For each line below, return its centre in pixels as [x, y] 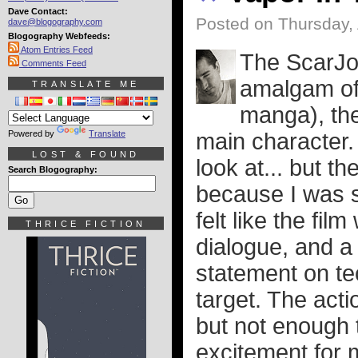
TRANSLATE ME [86, 84]
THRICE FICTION [86, 224]
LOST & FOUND [86, 154]
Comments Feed [53, 63]
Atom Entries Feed [56, 50]
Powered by [32, 133]
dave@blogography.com [55, 22]
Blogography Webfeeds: [59, 36]
